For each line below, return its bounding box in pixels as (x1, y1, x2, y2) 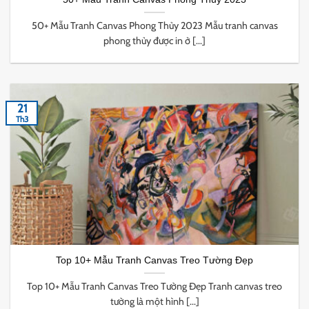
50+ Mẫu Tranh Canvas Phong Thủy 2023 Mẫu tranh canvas (31, 19, 278, 32)
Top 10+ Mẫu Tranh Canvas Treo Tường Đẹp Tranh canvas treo (27, 279, 282, 292)
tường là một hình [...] (110, 295, 199, 308)
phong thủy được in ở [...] (103, 34, 206, 47)
